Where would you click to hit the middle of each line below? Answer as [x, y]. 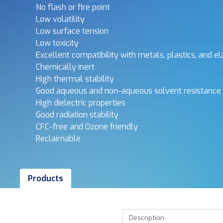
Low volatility [60, 19]
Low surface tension [72, 31]
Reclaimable [58, 139]
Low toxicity [57, 43]
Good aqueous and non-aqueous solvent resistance [128, 91]
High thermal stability [75, 79]
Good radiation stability [77, 115]
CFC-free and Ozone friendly [87, 127]
